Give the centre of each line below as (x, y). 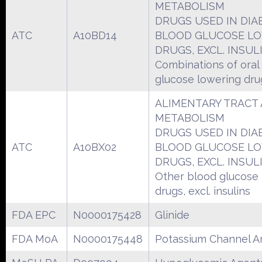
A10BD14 (95, 35)
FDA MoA (35, 239)
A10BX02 (95, 147)
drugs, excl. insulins (203, 191)
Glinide (172, 215)
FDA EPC (34, 215)
